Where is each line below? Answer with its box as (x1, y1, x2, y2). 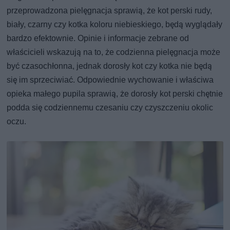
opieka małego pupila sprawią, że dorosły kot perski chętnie (7, 88, 223, 99)
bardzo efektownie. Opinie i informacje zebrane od (7, 33, 189, 43)
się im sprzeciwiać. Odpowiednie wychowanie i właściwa (7, 74, 214, 85)
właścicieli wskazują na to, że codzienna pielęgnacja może (7, 47, 221, 57)
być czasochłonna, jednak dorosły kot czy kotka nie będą (7, 61, 213, 71)
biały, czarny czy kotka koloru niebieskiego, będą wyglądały (7, 19, 223, 29)
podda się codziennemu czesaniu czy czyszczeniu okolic (7, 102, 214, 112)
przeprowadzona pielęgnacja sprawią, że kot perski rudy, (7, 5, 213, 15)
